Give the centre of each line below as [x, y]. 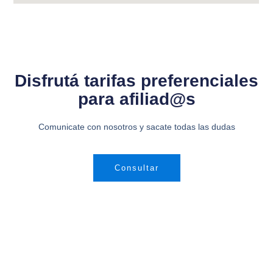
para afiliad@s [136, 99]
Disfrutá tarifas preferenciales [136, 81]
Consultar [136, 168]
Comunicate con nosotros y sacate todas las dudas [136, 127]
